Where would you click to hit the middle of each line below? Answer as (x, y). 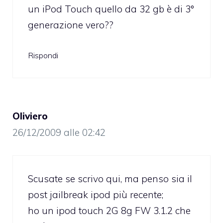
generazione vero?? (71, 25)
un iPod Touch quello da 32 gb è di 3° (111, 9)
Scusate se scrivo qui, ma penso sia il (110, 178)
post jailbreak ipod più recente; (96, 194)
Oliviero (30, 116)
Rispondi (43, 56)
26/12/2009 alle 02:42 (59, 133)
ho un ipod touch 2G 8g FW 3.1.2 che (109, 210)
